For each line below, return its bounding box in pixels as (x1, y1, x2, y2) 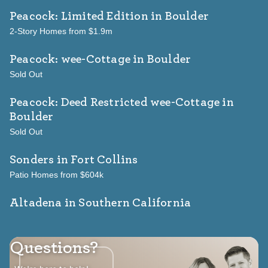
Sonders (10, 154, 54, 166)
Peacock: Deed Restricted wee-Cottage (10, 96, 220, 109)
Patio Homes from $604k (10, 170, 103, 180)
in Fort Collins (54, 154, 138, 166)
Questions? (10, 239, 98, 257)
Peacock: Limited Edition (10, 10, 148, 23)
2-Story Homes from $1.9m (10, 26, 112, 36)
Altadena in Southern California (10, 197, 191, 209)
